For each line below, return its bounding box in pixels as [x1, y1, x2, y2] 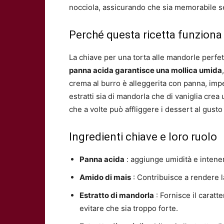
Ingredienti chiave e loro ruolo [69, 130, 217, 143]
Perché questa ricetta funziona [69, 28, 222, 41]
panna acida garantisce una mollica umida [69, 65, 222, 75]
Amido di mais [79, 172, 131, 182]
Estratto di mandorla [79, 190, 154, 200]
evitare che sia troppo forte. [79, 203, 178, 213]
